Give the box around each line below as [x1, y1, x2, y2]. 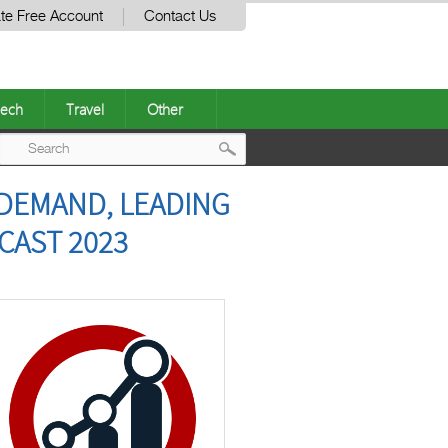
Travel [66, 99, 104, 119]
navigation [232, 213, 344, 246]
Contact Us [144, 9, 216, 24]
